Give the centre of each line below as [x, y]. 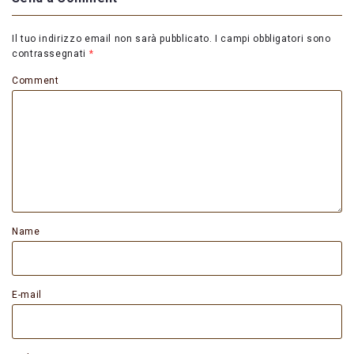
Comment [36, 81]
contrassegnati [51, 54]
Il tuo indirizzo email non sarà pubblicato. [112, 39]
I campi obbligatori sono [273, 39]
